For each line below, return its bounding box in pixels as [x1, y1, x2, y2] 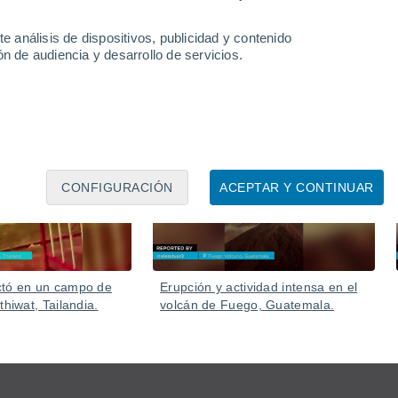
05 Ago [327, 140, 361, 153]
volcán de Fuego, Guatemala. [160, 298, 335, 312]
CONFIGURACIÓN [61, 180, 173, 195]
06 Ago [84, 140, 117, 153]
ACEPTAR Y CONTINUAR [219, 180, 374, 195]
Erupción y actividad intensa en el [160, 280, 358, 294]
